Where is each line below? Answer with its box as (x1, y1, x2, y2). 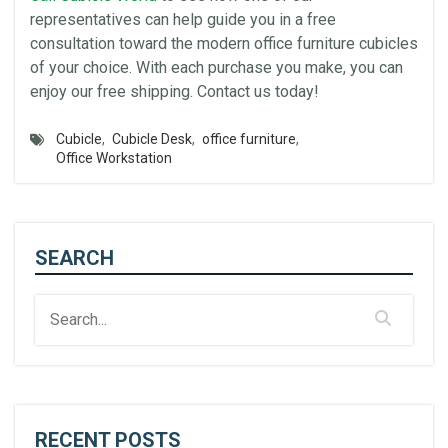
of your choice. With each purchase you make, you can (30, 58, 403, 77)
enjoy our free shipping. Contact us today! (30, 82, 319, 101)
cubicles (359, 34, 418, 53)
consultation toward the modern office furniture (30, 34, 359, 53)
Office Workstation (56, 150, 172, 166)
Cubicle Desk (112, 131, 192, 147)
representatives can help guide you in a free (30, 10, 336, 29)
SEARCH (35, 246, 114, 270)
